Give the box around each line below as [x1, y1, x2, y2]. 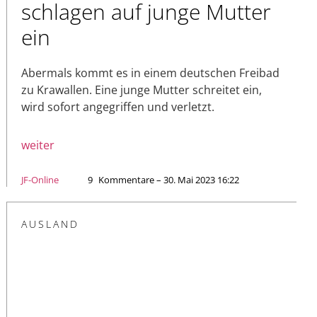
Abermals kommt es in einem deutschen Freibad [21, 65, 279, 81]
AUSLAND [21, 217, 79, 231]
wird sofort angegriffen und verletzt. [21, 99, 214, 115]
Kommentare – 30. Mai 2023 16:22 [98, 173, 239, 187]
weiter [21, 137, 54, 154]
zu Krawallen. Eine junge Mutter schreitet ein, [21, 82, 262, 98]
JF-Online [21, 173, 59, 187]
